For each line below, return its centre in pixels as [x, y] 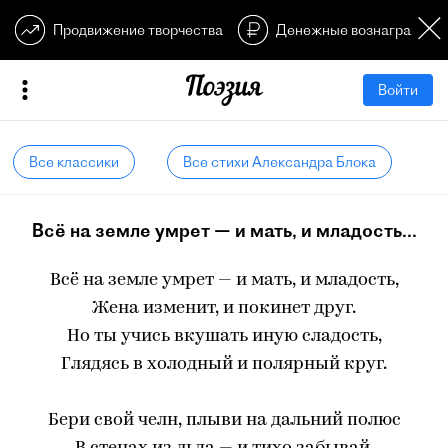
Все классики [74, 162]
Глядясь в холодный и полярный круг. [224, 364]
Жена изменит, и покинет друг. [224, 308]
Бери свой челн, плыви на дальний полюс [224, 420]
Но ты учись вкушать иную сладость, [224, 336]
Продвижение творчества [138, 30]
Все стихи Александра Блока [279, 162]
